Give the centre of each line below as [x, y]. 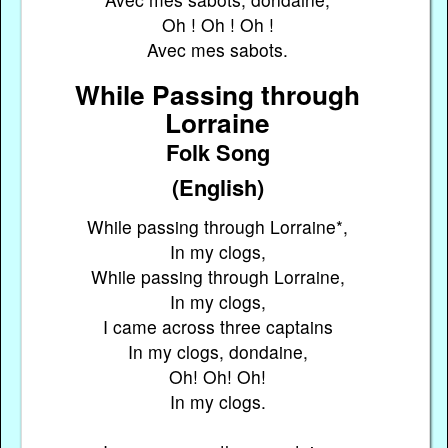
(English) [217, 186]
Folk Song [217, 151]
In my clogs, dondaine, [217, 351]
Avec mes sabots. [218, 50]
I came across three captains [217, 326]
